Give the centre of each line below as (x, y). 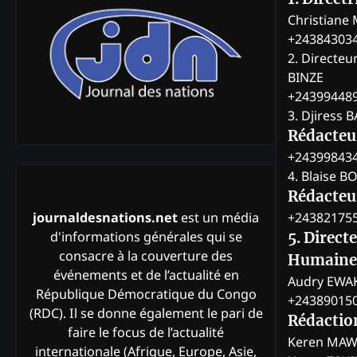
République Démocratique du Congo (146, 294)
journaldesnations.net (105, 218)
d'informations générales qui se (146, 237)
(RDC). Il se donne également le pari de (146, 314)
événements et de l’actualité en (146, 275)
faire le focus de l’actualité (146, 333)
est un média (218, 218)
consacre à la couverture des (146, 256)
